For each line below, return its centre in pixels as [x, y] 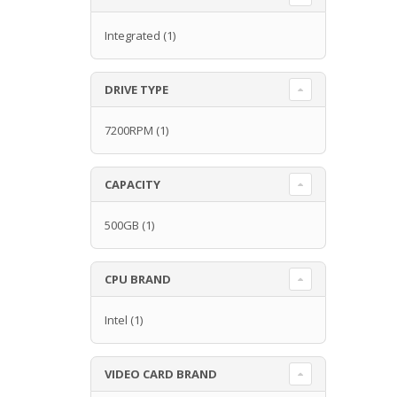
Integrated [132, 35]
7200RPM [129, 130]
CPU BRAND [138, 279]
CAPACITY [132, 184]
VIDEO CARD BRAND [161, 374]
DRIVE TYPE [136, 89]
